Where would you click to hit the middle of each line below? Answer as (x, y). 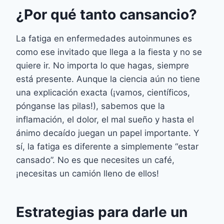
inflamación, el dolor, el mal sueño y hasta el (105, 120)
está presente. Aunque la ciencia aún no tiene (108, 79)
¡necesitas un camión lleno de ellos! (87, 174)
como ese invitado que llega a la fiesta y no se (109, 52)
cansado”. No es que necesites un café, (95, 160)
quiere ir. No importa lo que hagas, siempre (102, 66)
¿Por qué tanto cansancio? (106, 15)
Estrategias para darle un (102, 212)
